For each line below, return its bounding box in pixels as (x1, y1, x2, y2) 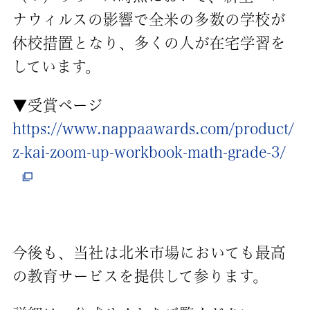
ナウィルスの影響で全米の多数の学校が (12, 12, 286, 28)
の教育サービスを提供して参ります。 (12, 268, 268, 284)
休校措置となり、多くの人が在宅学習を (12, 35, 286, 51)
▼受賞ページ (12, 97, 103, 113)
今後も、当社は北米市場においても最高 (12, 244, 286, 260)
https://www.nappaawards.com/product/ (12, 120, 294, 136)
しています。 (12, 59, 100, 75)
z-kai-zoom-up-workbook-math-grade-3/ (12, 144, 286, 160)
